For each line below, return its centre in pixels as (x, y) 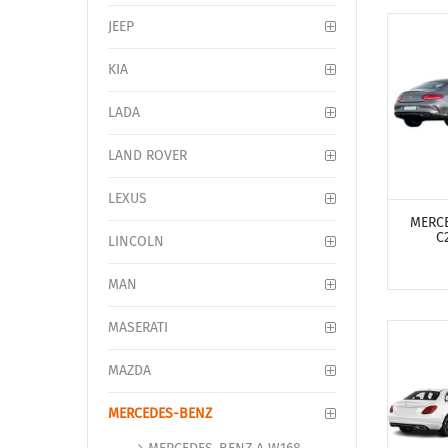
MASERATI (138, 327)
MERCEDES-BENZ (160, 413)
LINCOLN (136, 241)
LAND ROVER (147, 155)
